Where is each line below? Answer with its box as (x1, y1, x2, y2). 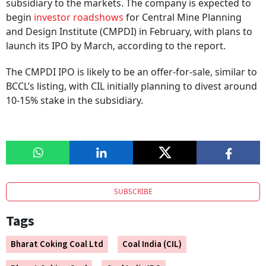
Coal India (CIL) (122, 238, 182, 251)
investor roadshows (34, 11, 123, 24)
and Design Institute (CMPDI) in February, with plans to (6, 25, 252, 39)
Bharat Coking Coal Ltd (11, 238, 103, 251)
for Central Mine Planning (123, 11, 242, 24)
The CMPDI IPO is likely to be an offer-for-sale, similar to (6, 65, 257, 79)
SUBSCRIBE (113, 186, 153, 197)
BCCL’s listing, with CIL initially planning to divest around (6, 80, 257, 93)
